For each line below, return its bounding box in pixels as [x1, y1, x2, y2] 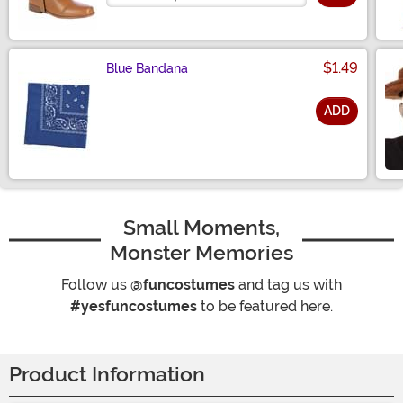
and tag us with [235, 276, 342, 294]
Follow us [61, 276, 130, 294]
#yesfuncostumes [70, 298, 197, 316]
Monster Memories [110, 240, 293, 266]
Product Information [9, 363, 205, 388]
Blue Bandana [106, 61, 188, 76]
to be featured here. [197, 298, 333, 316]
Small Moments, [123, 215, 280, 241]
